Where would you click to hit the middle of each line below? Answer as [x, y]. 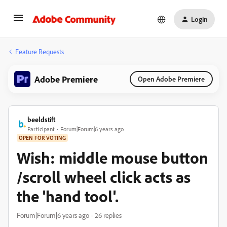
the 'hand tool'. [68, 196]
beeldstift [41, 119]
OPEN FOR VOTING [42, 138]
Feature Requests [40, 51]
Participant [41, 129]
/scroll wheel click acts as [104, 177]
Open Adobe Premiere [171, 79]
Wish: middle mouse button [112, 158]
